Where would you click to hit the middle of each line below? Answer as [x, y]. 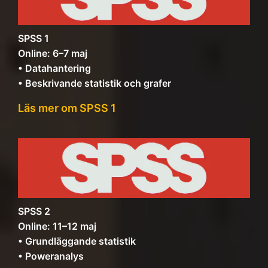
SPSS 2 [34, 211]
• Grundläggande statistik [77, 241]
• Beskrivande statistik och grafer [95, 83]
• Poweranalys [51, 256]
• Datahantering [54, 68]
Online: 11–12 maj [57, 226]
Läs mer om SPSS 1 [67, 108]
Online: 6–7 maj [53, 53]
